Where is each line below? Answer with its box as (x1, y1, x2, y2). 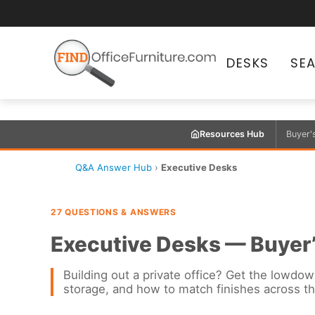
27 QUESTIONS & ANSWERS (51, 206, 176, 217)
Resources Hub (199, 129, 264, 140)
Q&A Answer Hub (75, 161, 152, 173)
